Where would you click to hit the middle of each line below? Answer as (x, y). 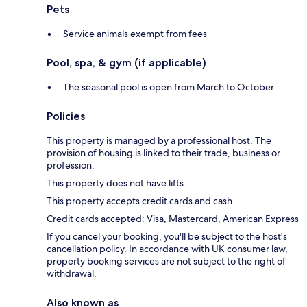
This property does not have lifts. (116, 183)
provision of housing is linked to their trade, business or (163, 153)
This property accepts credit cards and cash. (141, 201)
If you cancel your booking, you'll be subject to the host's (167, 237)
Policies (66, 116)
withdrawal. (72, 274)
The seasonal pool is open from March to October (169, 87)
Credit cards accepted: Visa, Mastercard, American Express (173, 219)
